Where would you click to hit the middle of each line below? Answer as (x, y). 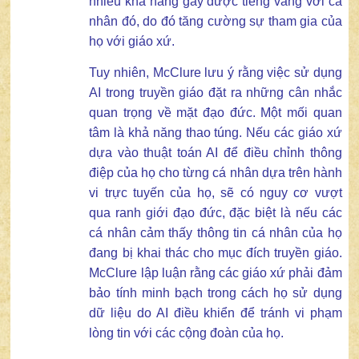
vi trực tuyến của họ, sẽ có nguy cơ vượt (216, 193)
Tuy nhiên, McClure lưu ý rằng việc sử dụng (216, 73)
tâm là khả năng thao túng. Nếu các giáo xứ (216, 133)
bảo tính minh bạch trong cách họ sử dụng (216, 293)
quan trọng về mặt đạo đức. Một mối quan (216, 113)
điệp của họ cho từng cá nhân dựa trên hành (216, 173)
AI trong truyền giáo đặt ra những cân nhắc (216, 93)
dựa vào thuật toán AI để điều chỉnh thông (216, 153)
